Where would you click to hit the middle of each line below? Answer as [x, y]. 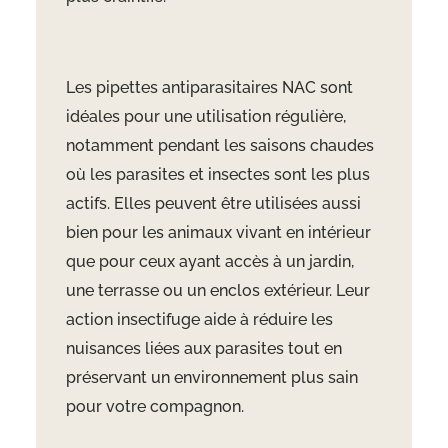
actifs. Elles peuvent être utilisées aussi [213, 204]
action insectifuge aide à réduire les [199, 320]
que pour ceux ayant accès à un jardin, [209, 262]
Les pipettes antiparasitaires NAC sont [209, 88]
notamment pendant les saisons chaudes [219, 146]
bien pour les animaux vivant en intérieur [218, 233]
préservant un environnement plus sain [211, 378]
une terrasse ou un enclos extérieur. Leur [217, 291]
